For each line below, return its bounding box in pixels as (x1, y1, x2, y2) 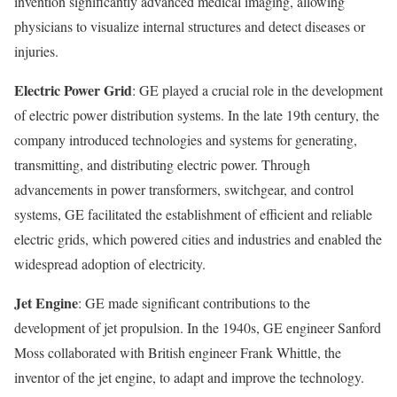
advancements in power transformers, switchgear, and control (14, 180, 354, 199)
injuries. (14, 42, 58, 61)
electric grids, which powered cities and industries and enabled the (14, 230, 382, 249)
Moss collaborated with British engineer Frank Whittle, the (14, 343, 341, 362)
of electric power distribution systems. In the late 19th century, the (14, 105, 379, 125)
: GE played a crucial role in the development (132, 81, 383, 100)
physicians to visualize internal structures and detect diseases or (14, 17, 365, 36)
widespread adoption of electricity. (14, 254, 206, 274)
